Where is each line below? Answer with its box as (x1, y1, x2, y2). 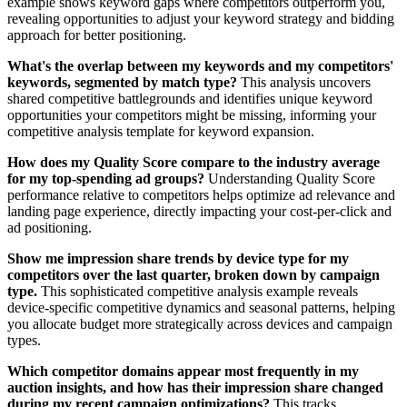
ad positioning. (7, 220, 92, 236)
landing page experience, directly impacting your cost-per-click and (7, 203, 392, 220)
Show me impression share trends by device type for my (7, 251, 349, 267)
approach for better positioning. (7, 27, 186, 44)
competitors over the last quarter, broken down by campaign (7, 267, 380, 283)
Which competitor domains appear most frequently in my (7, 363, 359, 380)
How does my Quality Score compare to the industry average (7, 154, 380, 171)
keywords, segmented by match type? (7, 74, 237, 91)
